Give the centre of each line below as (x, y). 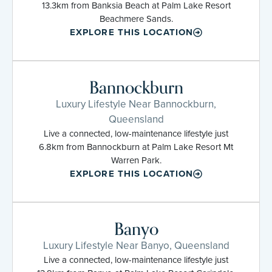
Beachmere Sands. (136, 19)
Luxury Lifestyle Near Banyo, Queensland (136, 245)
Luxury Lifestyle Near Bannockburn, (136, 104)
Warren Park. (136, 160)
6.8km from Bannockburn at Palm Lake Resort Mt (136, 147)
